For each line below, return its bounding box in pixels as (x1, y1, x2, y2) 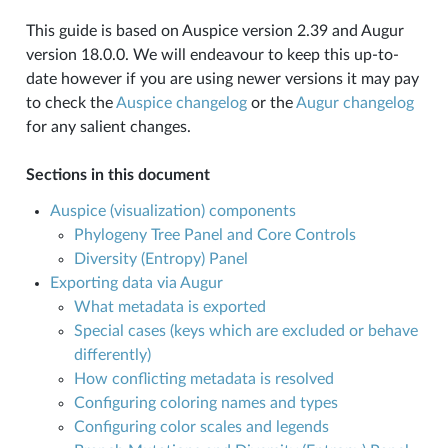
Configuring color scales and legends (73, 418, 329, 435)
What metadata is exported (73, 298, 266, 315)
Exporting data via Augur (49, 274, 223, 291)
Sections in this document (25, 166, 210, 183)
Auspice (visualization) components (49, 202, 296, 219)
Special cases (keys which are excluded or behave (73, 322, 418, 339)
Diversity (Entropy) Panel (73, 250, 248, 267)
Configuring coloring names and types (73, 394, 338, 411)
